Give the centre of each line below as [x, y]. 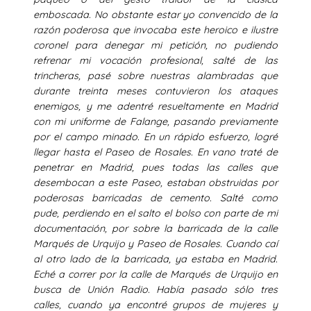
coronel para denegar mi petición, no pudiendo [155, 45]
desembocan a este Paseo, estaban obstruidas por [155, 182]
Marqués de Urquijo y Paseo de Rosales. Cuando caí [155, 243]
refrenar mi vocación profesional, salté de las [155, 60]
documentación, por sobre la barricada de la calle [155, 228]
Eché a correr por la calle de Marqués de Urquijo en [155, 274]
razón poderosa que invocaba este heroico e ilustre [155, 30]
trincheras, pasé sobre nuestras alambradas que [155, 75]
